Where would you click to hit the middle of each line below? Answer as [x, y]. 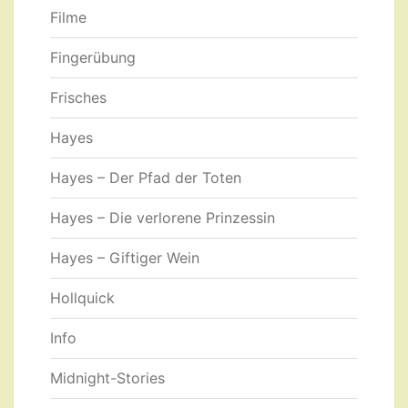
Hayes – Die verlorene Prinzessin [163, 218]
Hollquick [82, 298]
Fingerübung [93, 58]
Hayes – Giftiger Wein [125, 258]
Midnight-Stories [107, 378]
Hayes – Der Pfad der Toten [146, 178]
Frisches [78, 98]
